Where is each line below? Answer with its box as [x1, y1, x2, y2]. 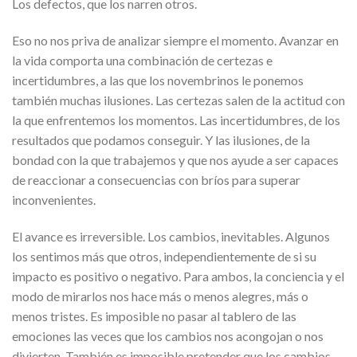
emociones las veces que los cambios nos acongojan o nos [12, 328, 324, 343]
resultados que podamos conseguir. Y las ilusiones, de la [12, 131, 310, 147]
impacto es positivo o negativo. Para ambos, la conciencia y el [12, 268, 344, 284]
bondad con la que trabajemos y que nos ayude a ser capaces [12, 151, 339, 167]
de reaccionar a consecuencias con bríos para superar [12, 171, 300, 187]
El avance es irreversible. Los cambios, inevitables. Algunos [12, 228, 330, 244]
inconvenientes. [12, 191, 96, 207]
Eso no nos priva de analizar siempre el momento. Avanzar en [12, 32, 339, 48]
